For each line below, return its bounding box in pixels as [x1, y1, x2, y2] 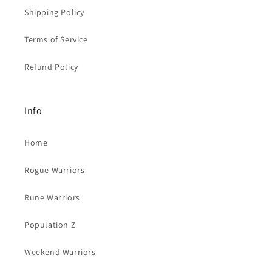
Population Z [24, 219, 76, 230]
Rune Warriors [24, 192, 80, 203]
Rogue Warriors [24, 165, 85, 175]
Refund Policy [24, 61, 78, 72]
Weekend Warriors [24, 246, 96, 257]
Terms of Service [24, 34, 88, 45]
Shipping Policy [24, 7, 84, 18]
